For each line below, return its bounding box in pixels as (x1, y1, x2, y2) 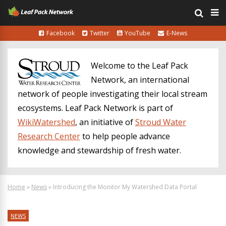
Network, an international (91, 74, 189, 85)
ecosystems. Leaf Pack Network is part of (18, 102, 173, 114)
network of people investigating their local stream (18, 88, 207, 99)
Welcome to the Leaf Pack (91, 60, 188, 71)
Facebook (46, 29, 75, 37)
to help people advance (80, 131, 170, 142)
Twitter (90, 29, 109, 37)
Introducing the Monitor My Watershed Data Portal (53, 183, 197, 191)
